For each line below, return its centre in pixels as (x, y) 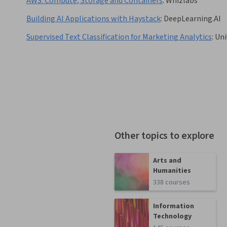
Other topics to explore (164, 136)
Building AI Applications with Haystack (93, 19)
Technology (173, 217)
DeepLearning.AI (192, 19)
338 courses (172, 183)
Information (174, 206)
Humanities (172, 171)
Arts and (167, 161)
